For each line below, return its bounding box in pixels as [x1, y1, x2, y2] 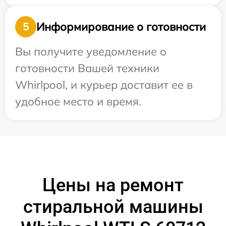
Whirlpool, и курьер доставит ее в [15, 78, 193, 92]
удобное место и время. [15, 94, 141, 109]
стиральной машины [23, 196, 203, 218]
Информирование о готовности [36, 19, 206, 34]
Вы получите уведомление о [15, 44, 166, 59]
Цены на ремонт [42, 175, 184, 196]
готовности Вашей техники [15, 61, 159, 76]
